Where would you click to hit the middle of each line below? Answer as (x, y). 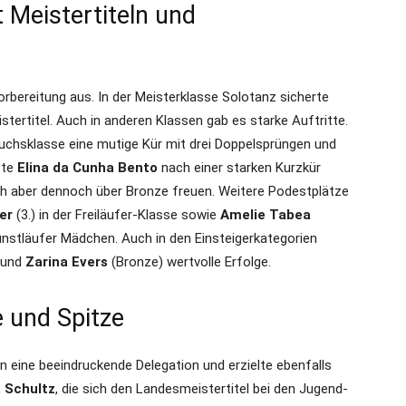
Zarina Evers (67, 262)
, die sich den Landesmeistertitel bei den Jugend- (202, 389)
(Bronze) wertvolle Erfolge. (189, 262)
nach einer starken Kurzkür (239, 168)
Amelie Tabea (266, 215)
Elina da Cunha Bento (87, 168)
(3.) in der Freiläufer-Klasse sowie (116, 215)
